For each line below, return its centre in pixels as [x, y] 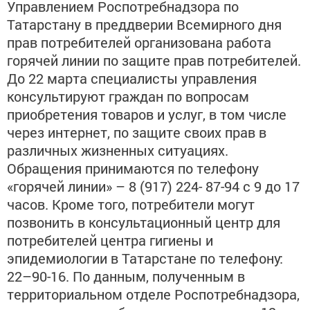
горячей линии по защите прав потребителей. [154, 60]
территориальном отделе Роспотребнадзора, [153, 294]
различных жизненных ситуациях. [118, 150]
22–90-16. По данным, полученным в [126, 276]
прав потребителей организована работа [139, 42]
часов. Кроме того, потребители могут [131, 204]
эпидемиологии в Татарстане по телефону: [145, 258]
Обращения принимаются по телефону [133, 168]
